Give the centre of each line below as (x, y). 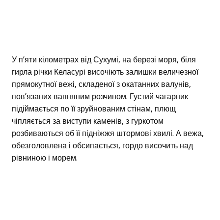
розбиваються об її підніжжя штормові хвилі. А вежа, (108, 134)
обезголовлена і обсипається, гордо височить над (102, 146)
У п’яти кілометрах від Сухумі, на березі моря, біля (104, 60)
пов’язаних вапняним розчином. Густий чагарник (100, 97)
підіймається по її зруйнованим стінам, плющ (94, 109)
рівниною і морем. (45, 158)
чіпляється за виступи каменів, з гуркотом (88, 121)
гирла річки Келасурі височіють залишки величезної (105, 72)
